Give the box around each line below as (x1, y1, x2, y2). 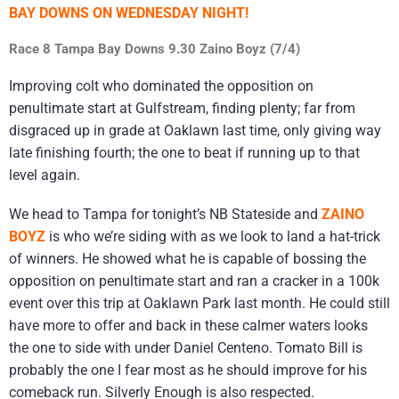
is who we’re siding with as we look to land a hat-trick (45, 228, 380, 246)
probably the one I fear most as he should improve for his (9, 362, 367, 379)
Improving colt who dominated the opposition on (9, 77, 313, 95)
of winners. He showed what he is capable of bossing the (9, 250, 366, 268)
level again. (9, 167, 80, 184)
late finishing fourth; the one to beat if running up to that (9, 144, 360, 162)
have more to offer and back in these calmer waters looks (9, 317, 368, 335)
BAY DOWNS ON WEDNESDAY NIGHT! (9, 4, 248, 21)
